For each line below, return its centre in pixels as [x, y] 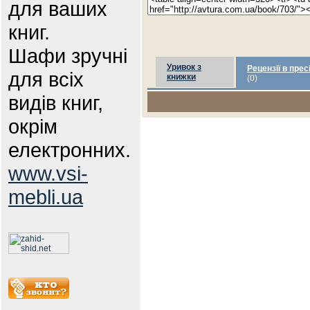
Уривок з [184, 67]
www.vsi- [48, 173]
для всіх [46, 79]
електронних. [70, 150]
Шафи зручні [68, 56]
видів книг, [56, 103]
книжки [181, 77]
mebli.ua [46, 197]
